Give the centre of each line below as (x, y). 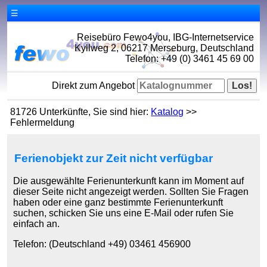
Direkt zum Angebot (94, 86)
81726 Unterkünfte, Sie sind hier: (81, 112)
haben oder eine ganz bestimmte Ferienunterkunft (118, 202)
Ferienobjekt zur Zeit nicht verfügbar (114, 158)
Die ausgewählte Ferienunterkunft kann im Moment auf (129, 181)
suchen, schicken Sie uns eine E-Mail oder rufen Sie (124, 213)
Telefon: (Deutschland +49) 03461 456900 (102, 244)
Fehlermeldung (43, 122)
